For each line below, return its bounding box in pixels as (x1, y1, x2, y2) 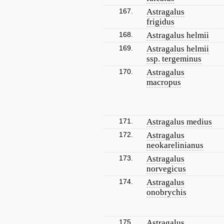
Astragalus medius (146, 117, 212, 126)
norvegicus (146, 164, 186, 173)
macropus (146, 77, 181, 87)
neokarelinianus (146, 140, 203, 150)
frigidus (146, 17, 174, 26)
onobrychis (146, 187, 186, 197)
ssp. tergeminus (146, 54, 201, 63)
